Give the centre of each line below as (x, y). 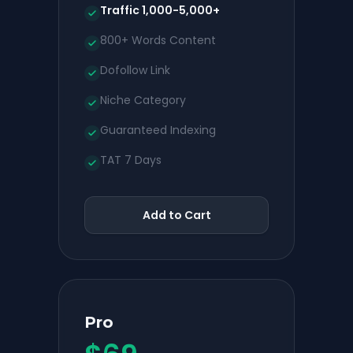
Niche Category (143, 100)
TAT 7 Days (131, 160)
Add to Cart (176, 215)
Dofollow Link (135, 70)
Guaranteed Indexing (158, 130)
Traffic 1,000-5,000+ (160, 10)
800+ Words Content (158, 40)
